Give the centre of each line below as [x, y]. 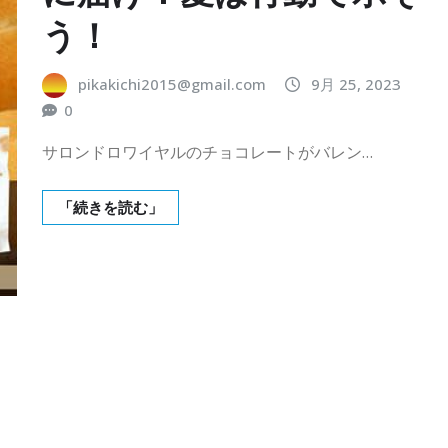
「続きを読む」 [110, 207]
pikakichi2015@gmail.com [172, 83]
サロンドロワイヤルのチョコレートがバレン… [207, 152]
